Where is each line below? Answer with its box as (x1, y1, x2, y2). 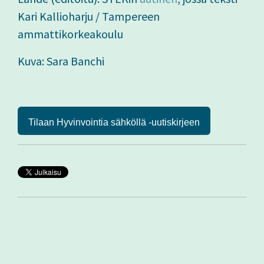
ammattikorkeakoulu (18, 27, 123, 42)
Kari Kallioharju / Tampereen (18, 9, 160, 24)
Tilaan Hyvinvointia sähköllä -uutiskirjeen (28, 117, 200, 128)
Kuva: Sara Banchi (18, 54, 104, 69)
